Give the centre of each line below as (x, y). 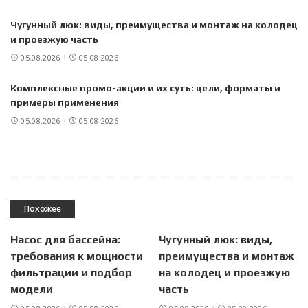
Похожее (43, 209)
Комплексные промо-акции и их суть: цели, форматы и (145, 88)
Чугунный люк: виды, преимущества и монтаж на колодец (154, 24)
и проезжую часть (54, 39)
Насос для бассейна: (65, 240)
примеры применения (65, 103)
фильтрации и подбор (71, 273)
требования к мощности (77, 256)
